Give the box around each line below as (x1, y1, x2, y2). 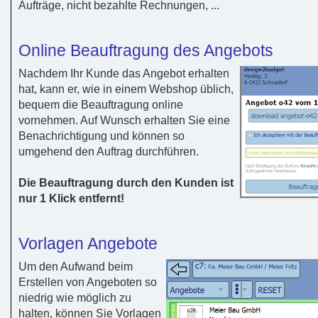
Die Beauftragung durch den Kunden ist (18, 176, 234, 189)
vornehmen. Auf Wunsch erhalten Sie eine (18, 114, 230, 126)
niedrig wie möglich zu (18, 291, 131, 304)
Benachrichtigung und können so (18, 129, 185, 142)
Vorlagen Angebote (18, 234, 158, 253)
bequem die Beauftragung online (18, 98, 183, 111)
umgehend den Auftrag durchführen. (18, 145, 199, 158)
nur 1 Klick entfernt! (18, 192, 124, 204)
